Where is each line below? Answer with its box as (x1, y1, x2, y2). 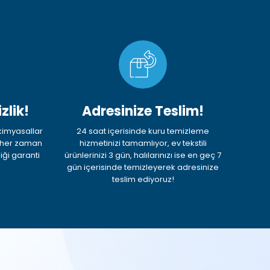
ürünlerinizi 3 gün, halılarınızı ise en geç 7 (64, 149, 222, 162)
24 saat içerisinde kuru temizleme (77, 125, 210, 137)
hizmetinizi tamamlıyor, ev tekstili (79, 137, 207, 149)
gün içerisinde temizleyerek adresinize (67, 162, 219, 174)
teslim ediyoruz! (111, 174, 174, 186)
